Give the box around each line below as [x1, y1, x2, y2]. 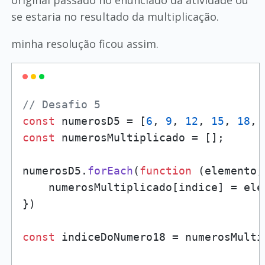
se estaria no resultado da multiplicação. [11, 9, 219, 24]
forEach [87, 164, 133, 177]
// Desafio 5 [22, 98, 101, 111]
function [139, 164, 192, 177]
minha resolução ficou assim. [11, 37, 159, 51]
